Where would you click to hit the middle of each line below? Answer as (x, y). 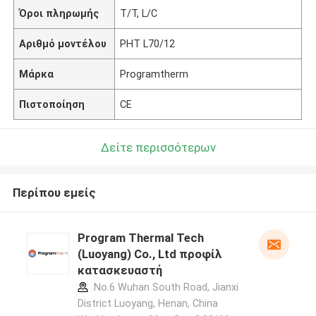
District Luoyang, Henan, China (147, 304)
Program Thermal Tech (140, 238)
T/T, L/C (139, 13)
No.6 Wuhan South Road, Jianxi (164, 287)
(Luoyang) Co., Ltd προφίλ (150, 254)
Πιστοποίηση (52, 104)
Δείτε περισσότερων (158, 147)
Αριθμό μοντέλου (63, 43)
